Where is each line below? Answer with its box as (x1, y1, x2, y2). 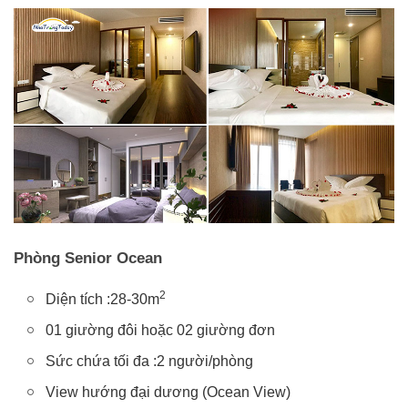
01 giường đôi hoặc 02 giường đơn (46, 321, 275, 338)
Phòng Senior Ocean (14, 249, 162, 267)
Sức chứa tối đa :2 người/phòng (46, 352, 253, 369)
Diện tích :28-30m (46, 291, 159, 307)
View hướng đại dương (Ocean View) (46, 383, 291, 400)
